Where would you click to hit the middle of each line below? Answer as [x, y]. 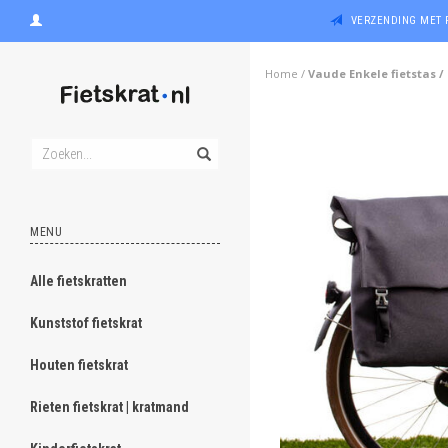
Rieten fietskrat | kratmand [109, 407]
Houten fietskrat [79, 365]
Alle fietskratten [78, 281]
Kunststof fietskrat [86, 323]
